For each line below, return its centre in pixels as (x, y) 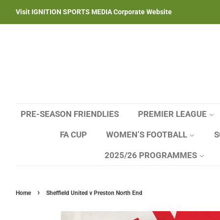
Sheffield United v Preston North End (94, 193)
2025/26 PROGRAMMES (152, 155)
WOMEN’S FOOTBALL (148, 135)
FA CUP (73, 135)
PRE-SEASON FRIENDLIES (70, 114)
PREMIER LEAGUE (173, 114)
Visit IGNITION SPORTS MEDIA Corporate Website (94, 12)
